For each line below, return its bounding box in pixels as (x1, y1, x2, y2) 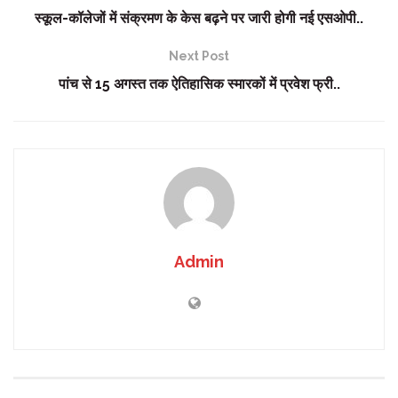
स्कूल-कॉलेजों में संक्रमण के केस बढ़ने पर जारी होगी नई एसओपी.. (35, 9, 363, 27)
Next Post (169, 48, 229, 63)
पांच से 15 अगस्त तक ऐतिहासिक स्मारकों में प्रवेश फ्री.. (58, 75, 340, 92)
